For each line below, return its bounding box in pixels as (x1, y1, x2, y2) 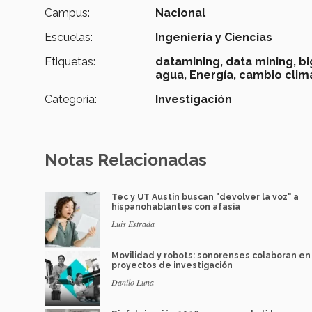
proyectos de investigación (111, 260, 233, 271)
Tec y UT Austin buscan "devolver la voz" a (111, 192, 299, 203)
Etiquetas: (45, 55, 95, 69)
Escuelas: (45, 31, 93, 45)
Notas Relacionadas (45, 150, 207, 171)
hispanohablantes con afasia (111, 202, 240, 212)
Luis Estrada (111, 218, 155, 230)
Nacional (155, 6, 206, 20)
